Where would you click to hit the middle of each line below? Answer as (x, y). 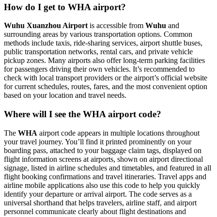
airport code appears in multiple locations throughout (118, 133)
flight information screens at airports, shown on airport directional (103, 159)
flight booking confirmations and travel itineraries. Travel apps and (105, 176)
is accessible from (116, 26)
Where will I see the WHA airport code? (83, 114)
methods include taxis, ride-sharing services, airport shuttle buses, (103, 43)
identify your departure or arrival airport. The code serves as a (98, 194)
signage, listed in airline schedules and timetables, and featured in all (108, 168)
